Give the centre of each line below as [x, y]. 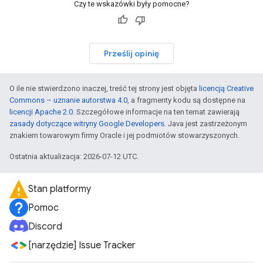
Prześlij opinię [131, 53]
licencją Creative [226, 88]
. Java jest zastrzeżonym [206, 124]
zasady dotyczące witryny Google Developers [87, 124]
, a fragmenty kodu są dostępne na [186, 100]
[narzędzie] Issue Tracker [82, 245]
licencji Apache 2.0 [41, 112]
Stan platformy [60, 189]
